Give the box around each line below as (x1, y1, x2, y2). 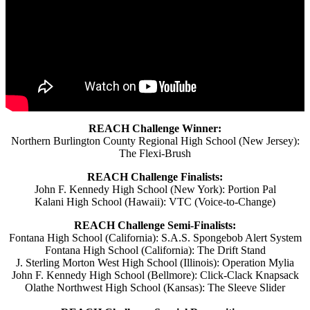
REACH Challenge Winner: (89, 122, 221, 134)
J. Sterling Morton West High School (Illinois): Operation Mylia (16, 256, 294, 268)
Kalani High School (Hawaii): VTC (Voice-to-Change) (35, 195, 275, 208)
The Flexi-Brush (119, 147, 191, 159)
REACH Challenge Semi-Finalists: (74, 219, 236, 231)
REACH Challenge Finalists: (87, 170, 223, 183)
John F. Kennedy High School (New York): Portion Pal (34, 183, 276, 195)
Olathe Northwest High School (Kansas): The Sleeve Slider (25, 281, 285, 293)
